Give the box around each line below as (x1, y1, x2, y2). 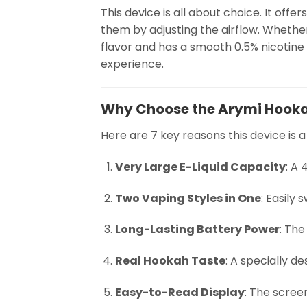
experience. (101, 56, 164, 73)
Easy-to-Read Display (114, 284, 245, 301)
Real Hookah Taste (114, 253, 225, 269)
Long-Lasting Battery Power (114, 221, 280, 238)
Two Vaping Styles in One (114, 190, 261, 206)
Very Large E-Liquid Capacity (114, 158, 286, 175)
